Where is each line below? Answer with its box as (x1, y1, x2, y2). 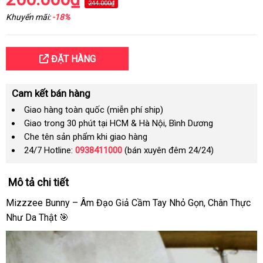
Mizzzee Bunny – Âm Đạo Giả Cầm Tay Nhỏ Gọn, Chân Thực (6, 197, 251, 208)
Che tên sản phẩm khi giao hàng (24, 131, 147, 142)
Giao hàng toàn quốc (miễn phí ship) (24, 104, 163, 115)
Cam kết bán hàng (12, 87, 90, 99)
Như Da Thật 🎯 (6, 212, 69, 223)
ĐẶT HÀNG (48, 53, 96, 65)
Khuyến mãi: (6, 12, 52, 22)
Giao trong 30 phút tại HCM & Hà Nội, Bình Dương (24, 118, 213, 129)
